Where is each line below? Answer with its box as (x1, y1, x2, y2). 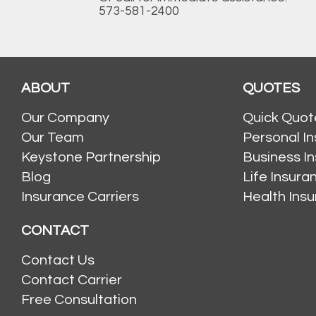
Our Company (21, 111, 109, 126)
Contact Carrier (21, 273, 122, 288)
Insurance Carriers (21, 190, 139, 205)
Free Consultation (21, 293, 137, 308)
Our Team (21, 130, 84, 145)
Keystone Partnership (21, 150, 161, 165)
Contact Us (21, 253, 95, 268)
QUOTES (242, 81, 300, 96)
